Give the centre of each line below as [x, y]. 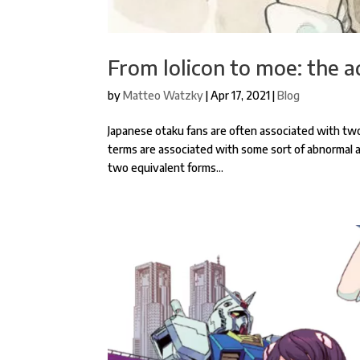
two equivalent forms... [166, 167]
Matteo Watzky [164, 95]
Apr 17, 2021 [241, 95]
